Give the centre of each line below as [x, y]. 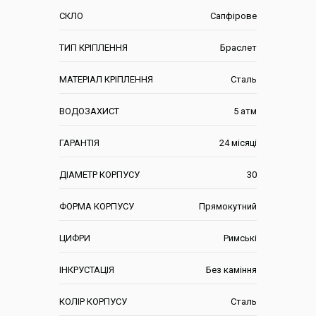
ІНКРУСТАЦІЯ [87, 269]
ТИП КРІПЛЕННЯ [93, 47]
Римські [240, 238]
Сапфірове [233, 16]
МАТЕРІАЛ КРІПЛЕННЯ [106, 79]
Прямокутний [228, 206]
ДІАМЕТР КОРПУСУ [99, 174]
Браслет [238, 47]
